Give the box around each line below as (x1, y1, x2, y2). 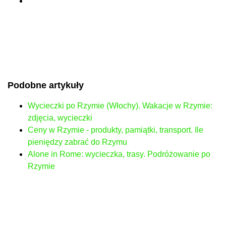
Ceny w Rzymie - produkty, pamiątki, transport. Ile (28, 125, 203, 134)
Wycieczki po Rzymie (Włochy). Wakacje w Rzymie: (28, 101, 212, 110)
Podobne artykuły (8, 80, 84, 90)
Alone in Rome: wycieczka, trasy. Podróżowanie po (28, 149, 210, 158)
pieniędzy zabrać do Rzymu (28, 137, 127, 146)
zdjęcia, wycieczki (28, 113, 92, 122)
